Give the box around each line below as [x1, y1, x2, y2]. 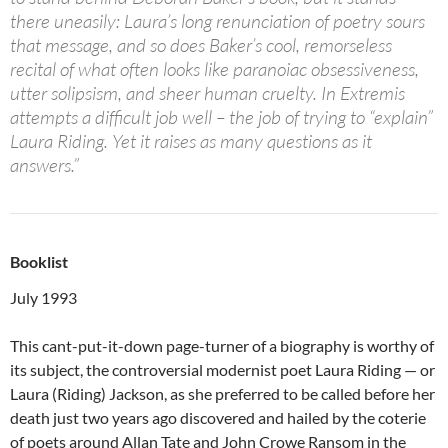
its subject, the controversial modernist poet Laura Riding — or [10, 359, 435, 379]
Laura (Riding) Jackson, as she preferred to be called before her [10, 383, 435, 403]
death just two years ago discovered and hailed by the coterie [10, 407, 426, 427]
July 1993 [10, 287, 77, 307]
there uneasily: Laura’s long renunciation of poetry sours [10, 8, 425, 33]
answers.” [10, 152, 79, 177]
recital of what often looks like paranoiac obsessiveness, [10, 56, 419, 81]
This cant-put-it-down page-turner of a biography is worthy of [10, 335, 434, 355]
